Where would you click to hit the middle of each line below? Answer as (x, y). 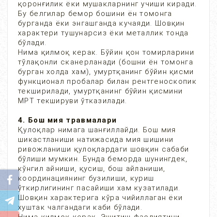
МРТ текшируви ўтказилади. (73, 101)
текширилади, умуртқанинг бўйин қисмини (101, 91)
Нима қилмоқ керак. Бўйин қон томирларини (106, 52)
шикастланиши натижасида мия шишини (96, 139)
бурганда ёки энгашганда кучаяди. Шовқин (101, 23)
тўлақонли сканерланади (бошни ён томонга (106, 62)
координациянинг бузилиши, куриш (86, 178)
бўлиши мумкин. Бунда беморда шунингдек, (103, 159)
